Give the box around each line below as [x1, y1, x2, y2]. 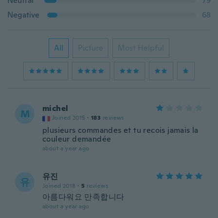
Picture [78, 43, 103, 53]
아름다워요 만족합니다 [42, 192, 125, 202]
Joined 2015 [52, 114, 86, 122]
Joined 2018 [42, 182, 76, 190]
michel [42, 103, 69, 113]
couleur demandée [42, 134, 111, 144]
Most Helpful [118, 43, 164, 53]
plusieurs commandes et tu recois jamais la [42, 125, 199, 135]
